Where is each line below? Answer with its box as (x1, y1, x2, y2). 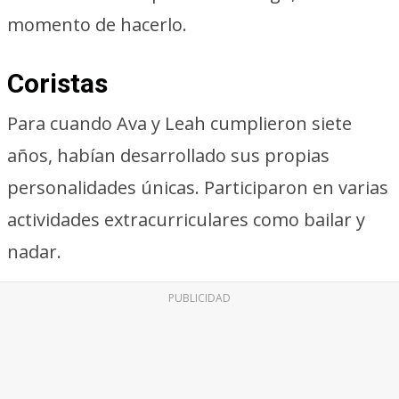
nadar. (7, 240, 61, 264)
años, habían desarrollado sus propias (7, 143, 330, 167)
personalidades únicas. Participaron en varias (7, 175, 388, 199)
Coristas (7, 68, 108, 99)
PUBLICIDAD (168, 290, 231, 305)
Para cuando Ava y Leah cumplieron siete (7, 111, 352, 135)
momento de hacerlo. (7, 12, 187, 37)
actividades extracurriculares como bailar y (7, 208, 365, 232)
